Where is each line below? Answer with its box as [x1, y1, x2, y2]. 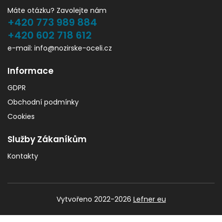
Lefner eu [133, 194, 166, 205]
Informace [7, 65, 54, 77]
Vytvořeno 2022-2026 [56, 194, 133, 205]
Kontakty [7, 151, 38, 162]
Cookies [7, 111, 35, 122]
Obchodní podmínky [7, 97, 79, 108]
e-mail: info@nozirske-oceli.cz [7, 43, 112, 54]
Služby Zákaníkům [7, 133, 87, 146]
